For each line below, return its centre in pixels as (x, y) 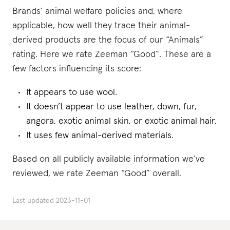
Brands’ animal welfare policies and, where (97, 11)
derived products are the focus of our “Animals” (108, 40)
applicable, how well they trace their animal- (101, 26)
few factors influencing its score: (77, 69)
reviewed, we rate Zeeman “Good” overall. (97, 174)
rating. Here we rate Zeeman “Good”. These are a (112, 54)
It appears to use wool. (72, 92)
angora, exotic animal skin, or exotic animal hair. (121, 121)
